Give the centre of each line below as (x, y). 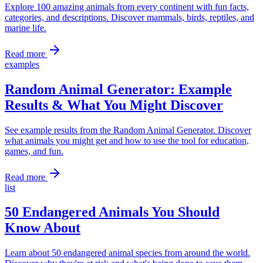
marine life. (26, 28)
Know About (43, 228)
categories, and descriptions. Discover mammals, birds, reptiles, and (129, 17)
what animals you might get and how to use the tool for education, (127, 140)
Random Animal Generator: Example (118, 89)
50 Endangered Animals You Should (112, 212)
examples (22, 64)
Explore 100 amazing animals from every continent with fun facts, (127, 6)
